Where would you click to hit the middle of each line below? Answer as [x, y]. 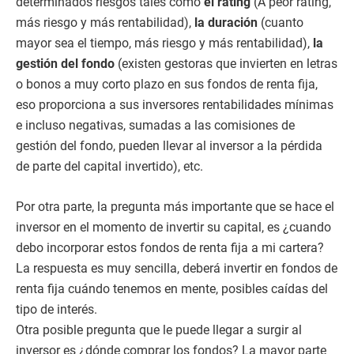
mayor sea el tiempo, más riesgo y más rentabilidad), [164, 43]
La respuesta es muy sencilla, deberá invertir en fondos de [177, 269]
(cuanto [281, 22]
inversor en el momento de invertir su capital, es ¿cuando [173, 228]
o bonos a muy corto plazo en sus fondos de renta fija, [167, 84]
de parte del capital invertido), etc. [109, 166]
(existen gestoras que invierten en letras [226, 63]
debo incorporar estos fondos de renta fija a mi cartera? [170, 248]
